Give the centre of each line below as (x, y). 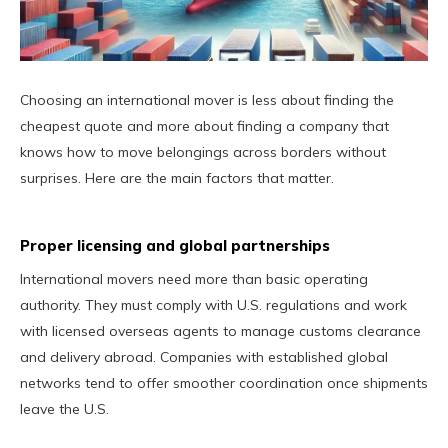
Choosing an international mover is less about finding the (207, 99)
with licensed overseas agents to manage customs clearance (220, 330)
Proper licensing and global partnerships (175, 245)
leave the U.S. (64, 408)
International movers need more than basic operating (194, 278)
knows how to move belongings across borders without (203, 151)
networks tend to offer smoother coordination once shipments (224, 382)
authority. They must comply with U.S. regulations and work (213, 304)
